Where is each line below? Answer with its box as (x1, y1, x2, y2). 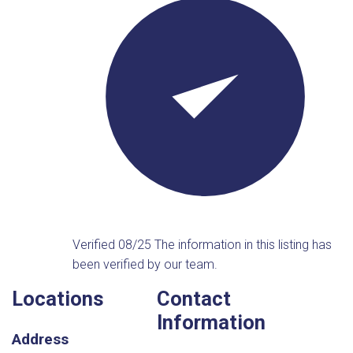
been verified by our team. (72, 256, 218, 272)
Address (12, 330, 69, 349)
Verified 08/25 (72, 236, 155, 252)
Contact (156, 286, 231, 310)
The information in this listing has (154, 236, 333, 252)
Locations (12, 286, 104, 310)
